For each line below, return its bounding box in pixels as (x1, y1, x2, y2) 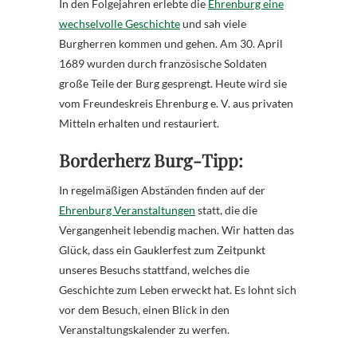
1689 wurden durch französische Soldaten (59, 57, 267, 71)
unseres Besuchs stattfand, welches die (59, 263, 249, 277)
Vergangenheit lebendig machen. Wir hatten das (59, 223, 294, 237)
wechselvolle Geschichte (59, 17, 180, 31)
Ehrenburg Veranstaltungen (59, 203, 195, 218)
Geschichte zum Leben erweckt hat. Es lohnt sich (59, 283, 296, 297)
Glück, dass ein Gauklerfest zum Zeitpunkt (59, 243, 265, 257)
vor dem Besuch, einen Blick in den (59, 303, 229, 317)
